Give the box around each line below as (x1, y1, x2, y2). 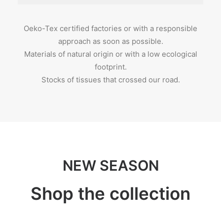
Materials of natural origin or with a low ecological (24, 49, 197, 59)
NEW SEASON (62, 157, 159, 174)
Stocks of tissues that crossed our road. (41, 75, 180, 84)
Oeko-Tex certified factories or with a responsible (24, 24, 197, 33)
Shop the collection (31, 183, 190, 204)
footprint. (94, 62, 127, 72)
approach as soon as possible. (58, 37, 163, 46)
